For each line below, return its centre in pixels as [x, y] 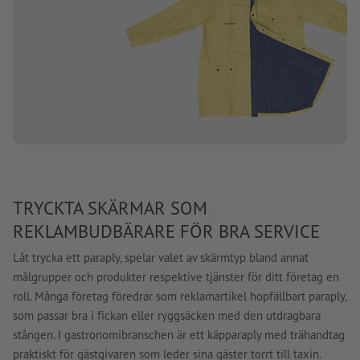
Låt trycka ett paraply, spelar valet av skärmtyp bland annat [161, 257]
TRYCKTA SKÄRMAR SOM [110, 208]
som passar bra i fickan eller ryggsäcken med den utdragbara [167, 315]
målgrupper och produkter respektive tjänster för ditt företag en [176, 276]
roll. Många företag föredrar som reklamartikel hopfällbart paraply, [180, 296]
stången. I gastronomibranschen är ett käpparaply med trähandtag [179, 334]
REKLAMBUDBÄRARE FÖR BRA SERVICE [166, 231]
